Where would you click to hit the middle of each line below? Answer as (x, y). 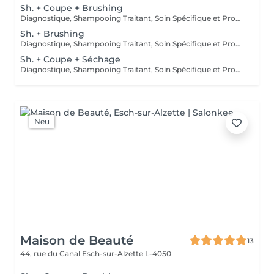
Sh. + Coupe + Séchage (70, 59)
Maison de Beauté (77, 240)
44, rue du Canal (51, 254)
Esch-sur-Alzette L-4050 (127, 254)
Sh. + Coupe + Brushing (72, 8)
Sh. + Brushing (52, 34)
